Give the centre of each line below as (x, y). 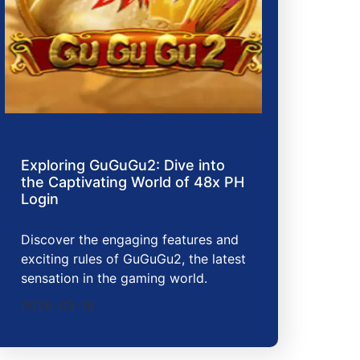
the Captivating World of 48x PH (133, 182)
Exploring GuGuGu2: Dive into (123, 165)
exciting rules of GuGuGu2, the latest (133, 258)
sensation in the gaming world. (114, 278)
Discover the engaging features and (130, 239)
